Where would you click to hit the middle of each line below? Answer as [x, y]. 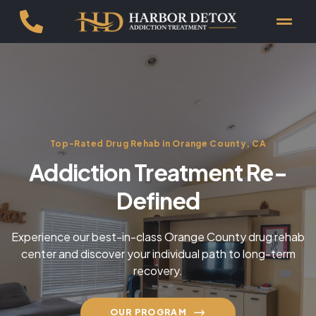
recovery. [158, 270]
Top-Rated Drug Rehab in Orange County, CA [158, 143]
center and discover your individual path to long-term [158, 253]
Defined [158, 200]
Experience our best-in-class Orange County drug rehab [158, 236]
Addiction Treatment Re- [158, 172]
